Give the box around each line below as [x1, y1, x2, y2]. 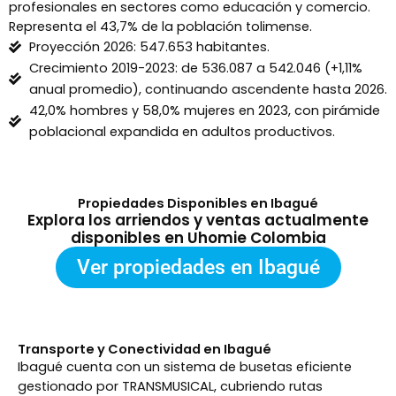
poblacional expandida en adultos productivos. [28, 123, 335, 141]
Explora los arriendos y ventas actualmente [27, 209, 369, 232]
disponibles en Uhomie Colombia [70, 227, 326, 249]
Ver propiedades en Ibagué [76, 255, 320, 280]
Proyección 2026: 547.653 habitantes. [28, 38, 270, 57]
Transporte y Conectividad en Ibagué [18, 340, 271, 359]
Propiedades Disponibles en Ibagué [78, 194, 318, 213]
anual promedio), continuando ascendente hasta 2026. [28, 80, 387, 99]
